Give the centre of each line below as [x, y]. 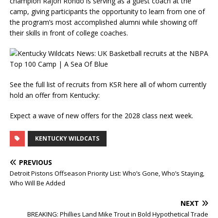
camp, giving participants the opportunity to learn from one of [107, 11]
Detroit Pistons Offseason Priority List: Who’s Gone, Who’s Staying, [107, 173]
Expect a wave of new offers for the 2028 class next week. [101, 116]
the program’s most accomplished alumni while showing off [103, 22]
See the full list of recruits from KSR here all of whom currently [108, 84]
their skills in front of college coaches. [69, 33]
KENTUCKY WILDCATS [67, 138]
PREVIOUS [36, 162]
